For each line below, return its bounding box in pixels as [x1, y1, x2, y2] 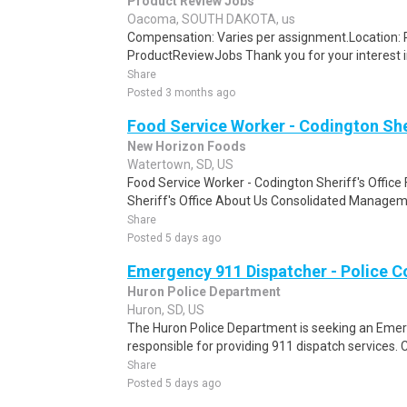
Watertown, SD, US [127, 157, 233, 172]
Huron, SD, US [127, 303, 204, 317]
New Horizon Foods [127, 139, 246, 154]
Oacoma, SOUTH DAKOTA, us [127, 12, 295, 26]
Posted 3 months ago [127, 86, 235, 99]
